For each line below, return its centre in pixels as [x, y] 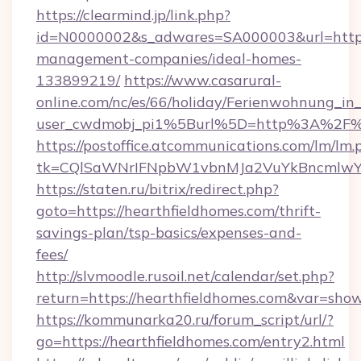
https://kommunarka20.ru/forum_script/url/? [185, 320]
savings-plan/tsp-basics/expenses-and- [169, 232]
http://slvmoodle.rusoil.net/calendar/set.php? [185, 276]
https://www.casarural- [203, 80]
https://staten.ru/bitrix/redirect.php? [158, 189]
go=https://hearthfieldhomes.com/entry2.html [191, 341]
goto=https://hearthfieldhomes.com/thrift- [178, 211]
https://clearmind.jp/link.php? [133, 15]
